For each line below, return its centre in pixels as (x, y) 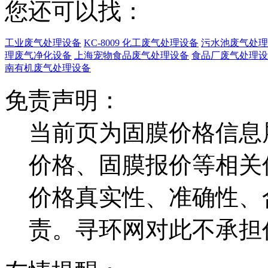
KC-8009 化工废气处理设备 (141, 43)
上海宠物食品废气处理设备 (132, 56)
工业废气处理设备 (43, 43)
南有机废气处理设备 (48, 68)
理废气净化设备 (38, 56)
